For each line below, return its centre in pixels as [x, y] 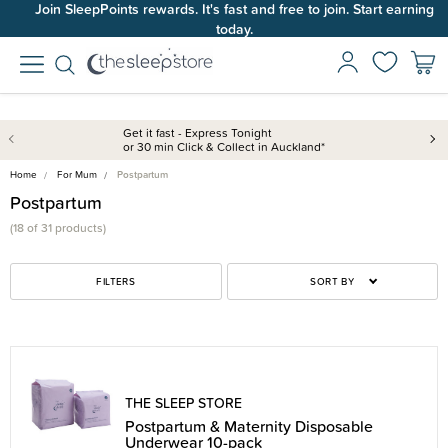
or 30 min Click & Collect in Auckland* [224, 146]
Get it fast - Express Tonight [197, 132]
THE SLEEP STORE [183, 403]
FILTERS [116, 281]
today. [234, 28]
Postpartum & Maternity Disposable [249, 426]
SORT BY [332, 281]
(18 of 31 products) [58, 228]
